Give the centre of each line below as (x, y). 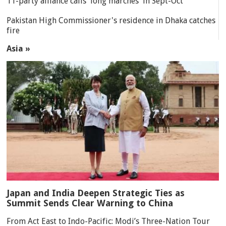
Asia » (19, 49)
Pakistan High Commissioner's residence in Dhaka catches (111, 21)
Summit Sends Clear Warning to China (90, 203)
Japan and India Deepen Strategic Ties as (96, 193)
